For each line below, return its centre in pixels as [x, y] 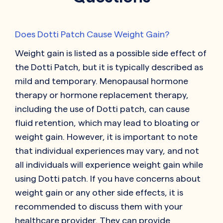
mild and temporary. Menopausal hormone [102, 81]
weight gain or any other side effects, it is [99, 193]
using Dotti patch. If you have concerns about [108, 179]
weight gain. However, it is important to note [106, 137]
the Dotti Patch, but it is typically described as [109, 67]
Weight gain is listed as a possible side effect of [111, 53]
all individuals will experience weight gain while [109, 165]
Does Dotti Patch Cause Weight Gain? [92, 34]
